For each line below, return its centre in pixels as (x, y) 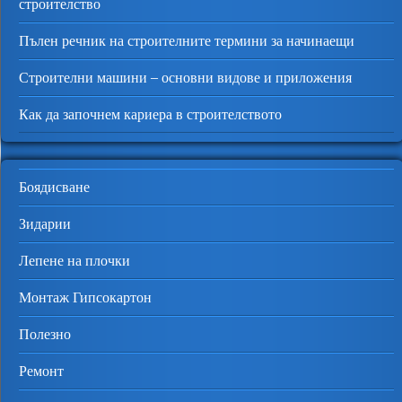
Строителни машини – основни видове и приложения (185, 78)
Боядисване (54, 187)
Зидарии (45, 224)
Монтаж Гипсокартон (85, 297)
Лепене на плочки (74, 261)
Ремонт (41, 371)
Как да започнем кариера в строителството (150, 114)
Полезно (45, 334)
